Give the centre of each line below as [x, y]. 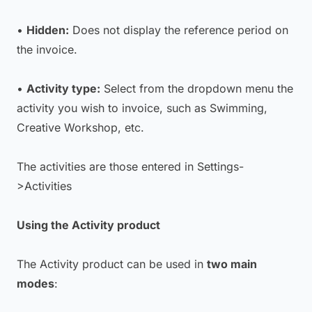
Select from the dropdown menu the [197, 88]
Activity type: [63, 88]
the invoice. [47, 49]
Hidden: [48, 30]
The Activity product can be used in [112, 264]
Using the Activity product [88, 225]
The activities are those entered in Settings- [130, 166]
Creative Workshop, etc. [80, 127]
